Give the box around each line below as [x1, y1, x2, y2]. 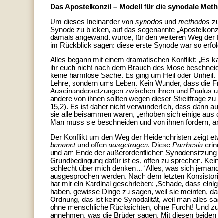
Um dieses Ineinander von [50, 18, 135, 26]
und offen [75, 141, 109, 149]
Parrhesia [172, 141, 203, 149]
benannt [50, 141, 75, 149]
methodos [178, 18, 210, 26]
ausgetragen [109, 141, 148, 149]
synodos [135, 18, 163, 26]
